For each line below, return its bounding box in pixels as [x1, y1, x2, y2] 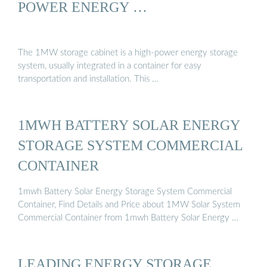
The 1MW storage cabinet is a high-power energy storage [18, 48, 238, 58]
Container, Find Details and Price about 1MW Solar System [18, 200, 240, 209]
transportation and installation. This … [18, 74, 159, 84]
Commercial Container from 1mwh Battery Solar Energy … [18, 213, 238, 222]
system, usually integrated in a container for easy [18, 61, 201, 71]
